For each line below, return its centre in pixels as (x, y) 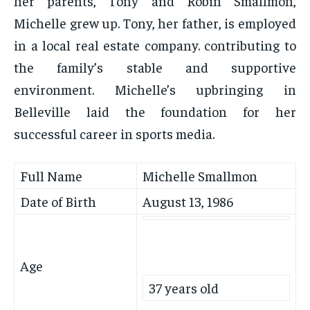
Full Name (51, 176)
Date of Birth (58, 201)
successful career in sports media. (114, 134)
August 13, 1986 (188, 201)
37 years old (184, 288)
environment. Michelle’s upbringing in (155, 89)
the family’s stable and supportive (155, 67)
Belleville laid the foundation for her (155, 111)
